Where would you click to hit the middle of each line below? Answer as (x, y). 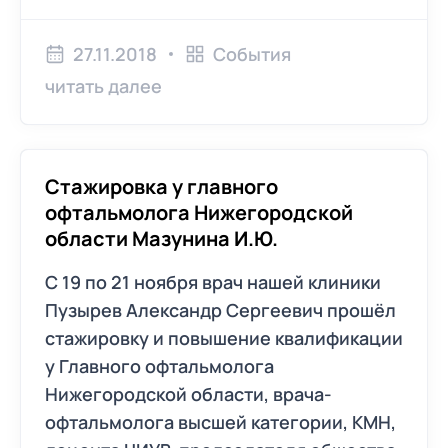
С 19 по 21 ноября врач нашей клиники (213, 282)
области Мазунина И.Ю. (161, 238)
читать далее (103, 86)
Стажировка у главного (161, 186)
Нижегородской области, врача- (188, 394)
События (252, 54)
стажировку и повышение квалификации (224, 338)
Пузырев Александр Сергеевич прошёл (220, 310)
